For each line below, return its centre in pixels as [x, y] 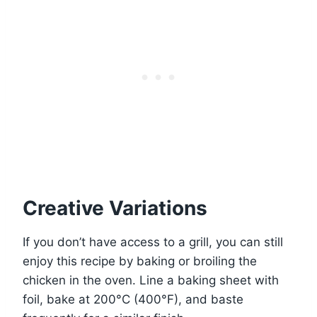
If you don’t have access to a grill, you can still [153, 242]
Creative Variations [115, 208]
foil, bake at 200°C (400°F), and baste [133, 300]
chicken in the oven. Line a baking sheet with [151, 281]
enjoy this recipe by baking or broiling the [140, 261]
